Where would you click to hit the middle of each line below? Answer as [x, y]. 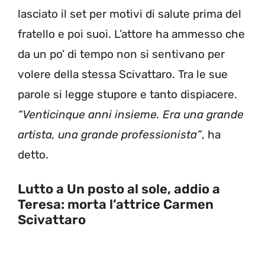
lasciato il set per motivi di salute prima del [130, 14]
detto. [33, 154]
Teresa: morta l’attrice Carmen [116, 205]
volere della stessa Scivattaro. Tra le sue [123, 74]
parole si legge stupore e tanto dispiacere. [127, 94]
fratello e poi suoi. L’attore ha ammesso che [131, 34]
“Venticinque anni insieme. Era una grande [131, 114]
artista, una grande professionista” [110, 134]
